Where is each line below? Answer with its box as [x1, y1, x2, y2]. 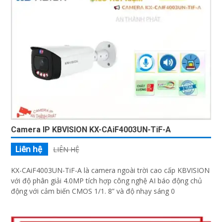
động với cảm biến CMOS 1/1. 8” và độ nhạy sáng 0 [11, 186, 175, 196]
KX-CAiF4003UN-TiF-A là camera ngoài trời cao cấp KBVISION [11, 166, 210, 175]
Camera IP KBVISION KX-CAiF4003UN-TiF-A [11, 125, 171, 135]
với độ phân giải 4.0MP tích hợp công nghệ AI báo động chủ [11, 176, 202, 186]
